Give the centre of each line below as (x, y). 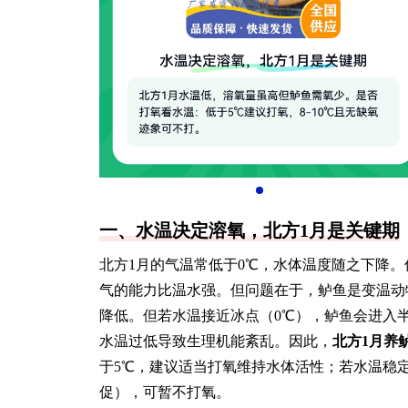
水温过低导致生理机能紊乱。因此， (216, 341)
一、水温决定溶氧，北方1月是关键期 (250, 230)
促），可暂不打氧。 (165, 392)
